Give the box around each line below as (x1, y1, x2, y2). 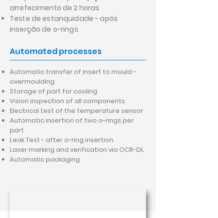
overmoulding (10, 77, 54, 87)
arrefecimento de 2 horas (10, 3, 100, 13)
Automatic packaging (10, 155, 80, 164)
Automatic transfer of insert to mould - (10, 67, 136, 77)
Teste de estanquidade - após (10, 14, 118, 24)
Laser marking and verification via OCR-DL (10, 145, 144, 155)
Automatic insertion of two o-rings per (10, 116, 134, 126)
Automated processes (10, 46, 102, 57)
